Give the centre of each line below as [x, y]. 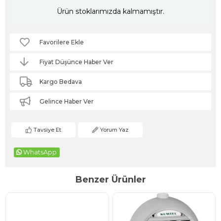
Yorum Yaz [114, 129]
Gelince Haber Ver [67, 101]
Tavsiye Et [47, 129]
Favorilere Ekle [62, 42]
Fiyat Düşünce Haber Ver [76, 62]
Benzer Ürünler [110, 179]
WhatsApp [40, 152]
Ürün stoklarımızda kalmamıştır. [110, 12]
